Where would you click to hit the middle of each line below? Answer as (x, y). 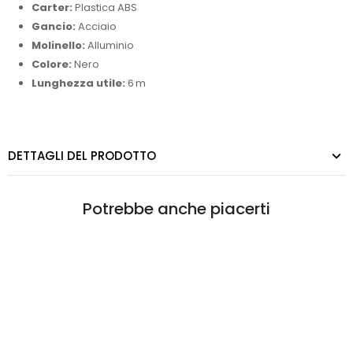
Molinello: (58, 45)
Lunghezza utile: (78, 83)
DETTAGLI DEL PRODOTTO (82, 155)
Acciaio (96, 26)
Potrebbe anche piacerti (176, 208)
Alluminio (110, 45)
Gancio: (54, 26)
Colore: (52, 64)
